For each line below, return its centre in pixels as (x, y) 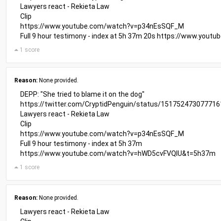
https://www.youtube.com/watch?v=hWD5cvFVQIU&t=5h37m (118, 153)
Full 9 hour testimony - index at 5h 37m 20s (89, 36)
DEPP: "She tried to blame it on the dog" (82, 94)
